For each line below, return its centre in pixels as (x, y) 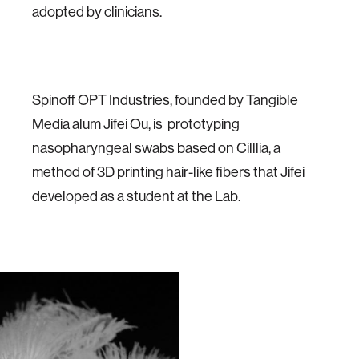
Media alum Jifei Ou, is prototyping (136, 124)
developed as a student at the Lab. (139, 196)
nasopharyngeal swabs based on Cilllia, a (156, 148)
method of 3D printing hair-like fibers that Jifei (168, 172)
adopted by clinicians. (97, 12)
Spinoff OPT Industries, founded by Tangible (165, 100)
